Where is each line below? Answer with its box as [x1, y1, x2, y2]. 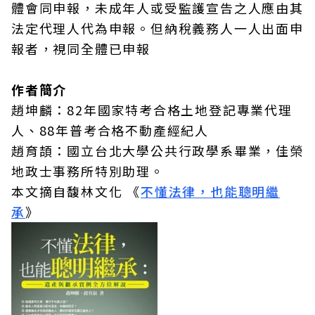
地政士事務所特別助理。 [11, 162, 165, 180]
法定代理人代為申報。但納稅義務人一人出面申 [11, 19, 304, 37]
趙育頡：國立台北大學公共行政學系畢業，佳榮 [11, 141, 304, 160]
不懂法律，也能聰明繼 [141, 182, 281, 200]
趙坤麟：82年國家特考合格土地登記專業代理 [11, 101, 292, 119]
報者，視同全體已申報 [11, 39, 150, 58]
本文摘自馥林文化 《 [11, 182, 141, 200]
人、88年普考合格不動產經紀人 [11, 121, 209, 139]
